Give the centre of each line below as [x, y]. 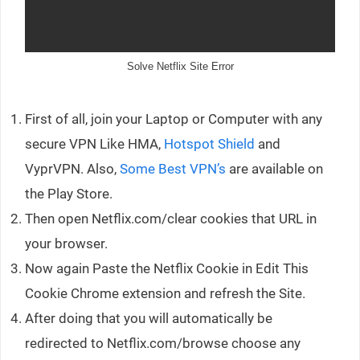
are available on [274, 168]
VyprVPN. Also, [72, 168]
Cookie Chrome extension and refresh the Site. [165, 293]
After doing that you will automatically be [149, 318]
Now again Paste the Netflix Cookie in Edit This [167, 268]
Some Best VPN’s [173, 168]
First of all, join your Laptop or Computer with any [174, 119]
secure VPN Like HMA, [94, 143]
